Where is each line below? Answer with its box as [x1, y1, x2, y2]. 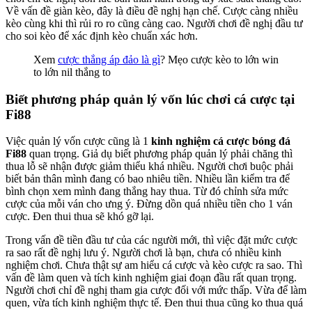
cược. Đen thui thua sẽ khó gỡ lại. [6, 210, 154, 223]
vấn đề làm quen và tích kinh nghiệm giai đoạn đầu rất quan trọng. [6, 272, 297, 284]
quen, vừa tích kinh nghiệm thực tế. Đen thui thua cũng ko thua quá [6, 297, 303, 309]
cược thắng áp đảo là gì [58, 53, 160, 65]
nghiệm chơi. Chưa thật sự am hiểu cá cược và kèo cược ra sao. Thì [6, 259, 302, 272]
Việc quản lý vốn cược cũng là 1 [6, 135, 151, 148]
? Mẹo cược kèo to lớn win [160, 53, 279, 65]
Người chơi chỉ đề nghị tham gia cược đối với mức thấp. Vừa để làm [6, 284, 306, 297]
